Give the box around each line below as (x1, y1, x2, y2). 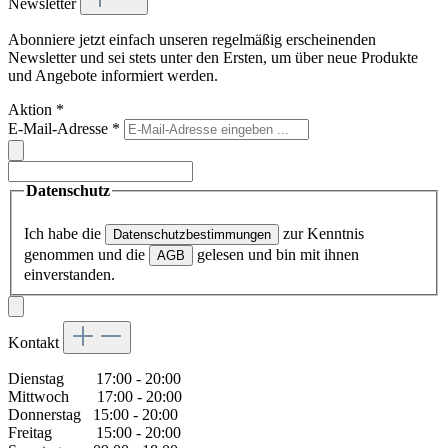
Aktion (8, 101, 56, 119)
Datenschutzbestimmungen (113, 226, 271, 242)
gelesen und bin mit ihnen (193, 245, 359, 263)
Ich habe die (24, 224, 105, 242)
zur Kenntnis (279, 224, 364, 242)
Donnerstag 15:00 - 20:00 (8, 405, 178, 423)
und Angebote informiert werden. (8, 67, 218, 85)
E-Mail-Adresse (8, 120, 112, 138)
